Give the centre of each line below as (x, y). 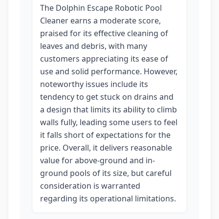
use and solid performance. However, (109, 71)
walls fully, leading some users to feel (109, 122)
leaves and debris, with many (94, 46)
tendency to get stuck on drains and (107, 97)
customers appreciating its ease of (104, 59)
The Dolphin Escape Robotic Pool (101, 8)
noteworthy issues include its (94, 84)
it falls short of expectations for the (105, 135)
